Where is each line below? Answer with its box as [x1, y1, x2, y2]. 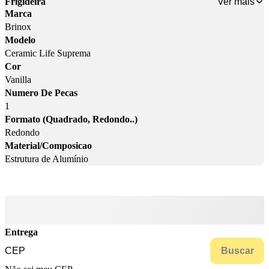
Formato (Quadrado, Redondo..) [5, 114, 138, 125]
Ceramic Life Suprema [5, 48, 91, 59]
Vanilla [5, 74, 31, 85]
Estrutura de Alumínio [5, 154, 88, 165]
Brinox [5, 22, 31, 32]
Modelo [5, 35, 35, 46]
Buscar [220, 246, 254, 256]
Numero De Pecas [5, 88, 77, 98]
